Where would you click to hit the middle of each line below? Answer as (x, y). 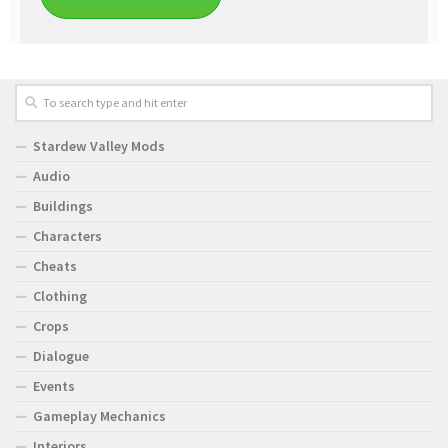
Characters (67, 235)
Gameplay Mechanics (99, 415)
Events (54, 385)
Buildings (63, 205)
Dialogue (61, 355)
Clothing (60, 295)
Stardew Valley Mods (99, 145)
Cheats (55, 265)
